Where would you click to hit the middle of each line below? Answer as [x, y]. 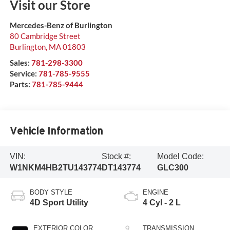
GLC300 [172, 168]
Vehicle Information [56, 131]
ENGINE [156, 192]
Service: [24, 73]
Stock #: [116, 157]
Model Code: [180, 157]
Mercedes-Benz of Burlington [61, 25]
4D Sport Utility [59, 202]
